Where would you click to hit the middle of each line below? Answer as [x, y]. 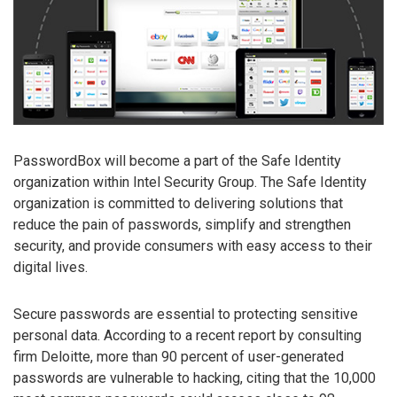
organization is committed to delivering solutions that [178, 203]
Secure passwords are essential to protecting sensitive [186, 314]
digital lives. [51, 267]
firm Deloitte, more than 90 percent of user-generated [179, 356]
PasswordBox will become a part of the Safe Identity [177, 160]
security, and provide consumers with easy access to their [193, 245]
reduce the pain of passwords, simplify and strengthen [182, 224]
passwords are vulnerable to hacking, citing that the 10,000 [195, 378]
